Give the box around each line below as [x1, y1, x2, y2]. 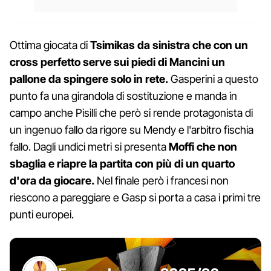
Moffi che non [169, 140, 237, 154]
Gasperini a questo [168, 73, 258, 86]
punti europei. [10, 208, 74, 221]
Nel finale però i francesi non [94, 174, 229, 188]
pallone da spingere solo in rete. [10, 73, 168, 86]
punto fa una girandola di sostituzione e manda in [10, 90, 237, 103]
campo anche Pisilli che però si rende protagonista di [10, 106, 253, 120]
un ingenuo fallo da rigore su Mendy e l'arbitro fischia [10, 123, 253, 137]
